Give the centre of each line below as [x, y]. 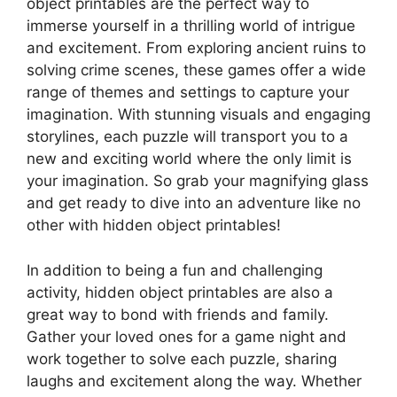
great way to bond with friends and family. [178, 314]
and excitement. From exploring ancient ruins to [196, 48]
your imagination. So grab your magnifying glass [198, 181]
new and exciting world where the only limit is [189, 159]
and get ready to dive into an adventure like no [194, 203]
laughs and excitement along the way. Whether [194, 381]
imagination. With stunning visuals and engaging [198, 115]
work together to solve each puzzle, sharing [182, 358]
